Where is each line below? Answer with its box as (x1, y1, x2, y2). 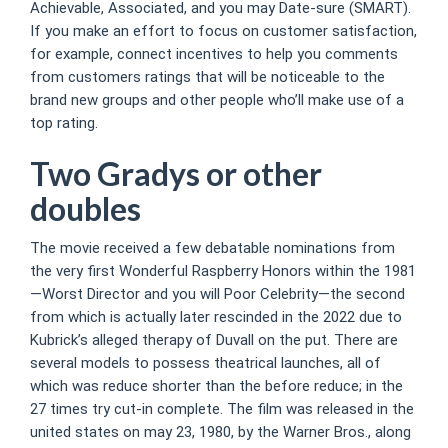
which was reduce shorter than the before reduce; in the (30, 376, 403, 395)
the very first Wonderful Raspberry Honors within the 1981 (30, 261, 416, 280)
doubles (30, 189, 141, 228)
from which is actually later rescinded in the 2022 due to (30, 307, 402, 326)
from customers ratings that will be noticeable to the (30, 68, 385, 86)
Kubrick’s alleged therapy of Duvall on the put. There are (30, 330, 398, 349)
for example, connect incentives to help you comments (30, 45, 398, 63)
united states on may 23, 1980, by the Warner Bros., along (30, 422, 411, 441)
